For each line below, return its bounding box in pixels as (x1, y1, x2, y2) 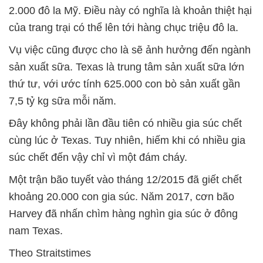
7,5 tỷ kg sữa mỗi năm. (9, 95, 116, 107)
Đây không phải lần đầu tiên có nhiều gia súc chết (9, 117, 242, 129)
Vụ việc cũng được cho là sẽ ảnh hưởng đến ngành (9, 43, 251, 56)
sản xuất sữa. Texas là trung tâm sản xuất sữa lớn (9, 60, 244, 73)
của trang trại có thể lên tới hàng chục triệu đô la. (9, 21, 238, 33)
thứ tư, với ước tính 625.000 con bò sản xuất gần (9, 77, 240, 90)
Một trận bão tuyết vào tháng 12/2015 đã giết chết (9, 173, 242, 186)
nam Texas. (9, 224, 63, 237)
